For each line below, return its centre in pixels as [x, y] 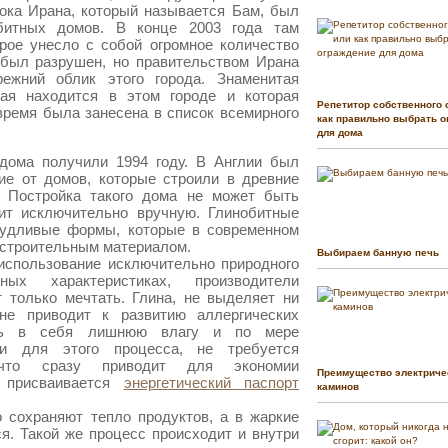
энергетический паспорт [211, 382]
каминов [338, 387]
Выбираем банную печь [378, 253]
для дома [340, 133]
